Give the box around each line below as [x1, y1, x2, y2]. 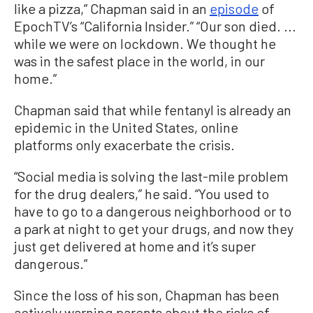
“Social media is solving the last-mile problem [14, 167, 289, 184]
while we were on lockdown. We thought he [14, 34, 276, 52]
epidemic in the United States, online [14, 118, 238, 136]
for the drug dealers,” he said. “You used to [14, 184, 269, 202]
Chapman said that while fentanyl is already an [14, 101, 291, 118]
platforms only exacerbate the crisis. [14, 136, 235, 153]
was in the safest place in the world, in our [14, 52, 265, 69]
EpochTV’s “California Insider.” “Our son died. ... [14, 17, 296, 34]
